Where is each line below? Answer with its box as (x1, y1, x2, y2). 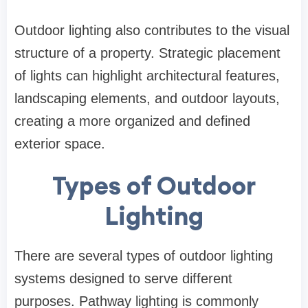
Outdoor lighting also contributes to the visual (14, 23, 289, 38)
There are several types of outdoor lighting (14, 248, 273, 264)
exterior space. (14, 136, 105, 152)
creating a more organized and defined (14, 113, 250, 129)
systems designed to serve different (14, 271, 232, 287)
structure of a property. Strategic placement (14, 45, 280, 61)
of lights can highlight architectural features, (14, 68, 280, 84)
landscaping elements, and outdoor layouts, (14, 91, 280, 107)
